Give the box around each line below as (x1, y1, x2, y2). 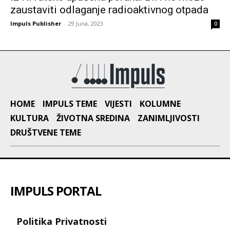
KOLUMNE (140, 98, 181, 109)
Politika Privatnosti (16, 215, 107, 227)
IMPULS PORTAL (10, 182, 101, 199)
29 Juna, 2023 (68, 19, 103, 27)
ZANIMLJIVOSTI (138, 112, 200, 124)
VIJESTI (105, 98, 132, 109)
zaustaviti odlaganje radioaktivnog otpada (10, 3, 208, 16)
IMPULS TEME (43, 98, 97, 109)
